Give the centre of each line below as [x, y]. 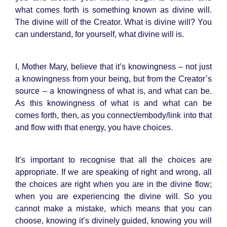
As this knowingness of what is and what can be [113, 103]
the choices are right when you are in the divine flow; [113, 184]
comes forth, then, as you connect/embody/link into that [113, 115]
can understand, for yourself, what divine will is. [100, 34]
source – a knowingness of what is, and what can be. [113, 91]
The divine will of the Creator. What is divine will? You [113, 22]
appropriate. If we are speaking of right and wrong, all [113, 172]
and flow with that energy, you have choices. [94, 127]
